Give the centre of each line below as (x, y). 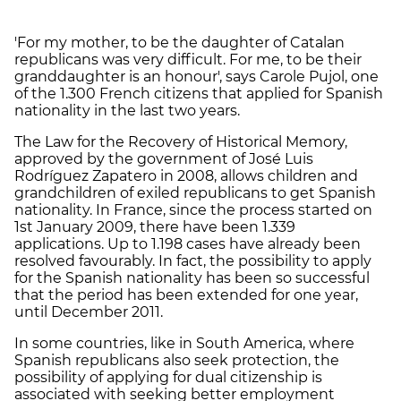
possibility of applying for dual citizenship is (168, 377)
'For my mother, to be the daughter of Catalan (179, 42)
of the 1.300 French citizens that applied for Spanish (199, 93)
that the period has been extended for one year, (186, 294)
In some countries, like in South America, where (184, 343)
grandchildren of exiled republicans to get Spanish (195, 192)
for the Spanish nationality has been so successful (192, 277)
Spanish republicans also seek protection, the (177, 360)
